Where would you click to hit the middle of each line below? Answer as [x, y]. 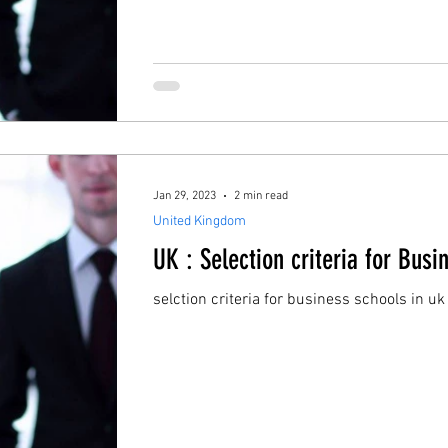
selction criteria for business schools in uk [299, 299]
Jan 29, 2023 [184, 195]
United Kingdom [199, 221]
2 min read [261, 195]
